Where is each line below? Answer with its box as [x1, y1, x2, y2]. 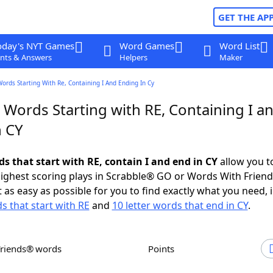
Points [154, 243, 174, 255]
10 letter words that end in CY [112, 199, 248, 212]
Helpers [119, 52, 147, 63]
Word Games [119, 40, 174, 52]
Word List [219, 40, 260, 52]
